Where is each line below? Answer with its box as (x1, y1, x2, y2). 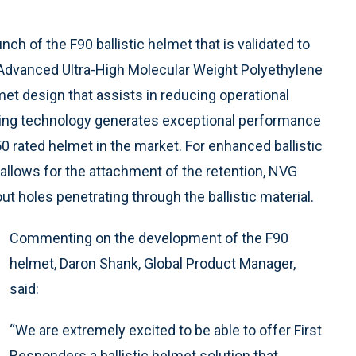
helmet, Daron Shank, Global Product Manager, (10, 255, 296, 272)
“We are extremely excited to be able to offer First (10, 322, 322, 339)
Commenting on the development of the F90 (10, 230, 288, 246)
